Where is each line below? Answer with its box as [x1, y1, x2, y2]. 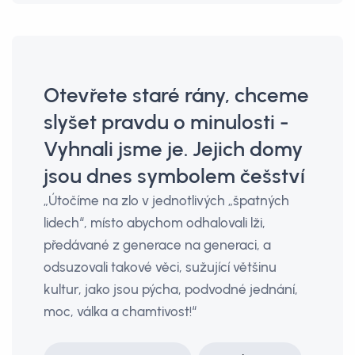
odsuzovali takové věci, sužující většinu [44, 259, 277, 275]
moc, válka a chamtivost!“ [44, 303, 197, 319]
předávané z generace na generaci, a [44, 237, 271, 253]
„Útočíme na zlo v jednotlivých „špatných [44, 193, 289, 208]
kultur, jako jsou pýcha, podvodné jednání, [44, 281, 298, 297]
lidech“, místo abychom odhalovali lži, [44, 215, 265, 231]
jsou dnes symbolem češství [44, 164, 305, 188]
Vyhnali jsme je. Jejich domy [44, 137, 303, 161]
